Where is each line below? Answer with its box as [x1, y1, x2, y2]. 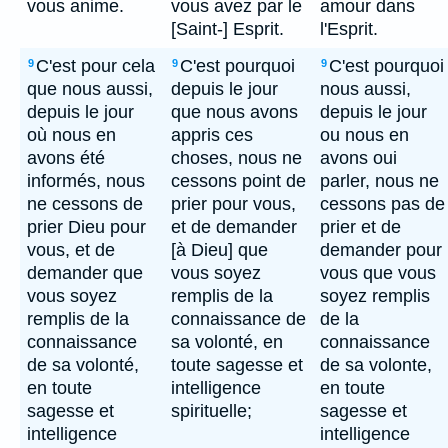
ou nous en [320, 125, 409, 145]
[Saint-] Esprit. [171, 19, 284, 39]
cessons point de [171, 171, 306, 191]
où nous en [27, 125, 116, 145]
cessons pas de [320, 194, 445, 214]
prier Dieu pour [27, 217, 146, 237]
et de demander [171, 217, 297, 237]
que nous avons [171, 102, 298, 122]
